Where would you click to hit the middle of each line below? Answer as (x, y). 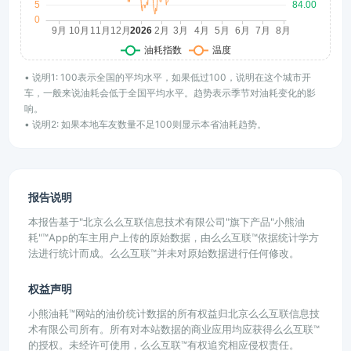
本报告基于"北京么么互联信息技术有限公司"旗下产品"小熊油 (166, 222)
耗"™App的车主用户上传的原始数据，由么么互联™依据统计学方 (174, 237)
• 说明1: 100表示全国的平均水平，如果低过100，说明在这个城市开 (168, 77)
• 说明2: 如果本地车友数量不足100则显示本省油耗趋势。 (145, 124)
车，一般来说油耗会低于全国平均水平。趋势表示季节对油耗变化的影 (170, 93)
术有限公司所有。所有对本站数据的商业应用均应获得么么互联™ (174, 329)
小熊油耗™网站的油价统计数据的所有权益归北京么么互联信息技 (174, 313)
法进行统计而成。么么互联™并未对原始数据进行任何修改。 (164, 253)
